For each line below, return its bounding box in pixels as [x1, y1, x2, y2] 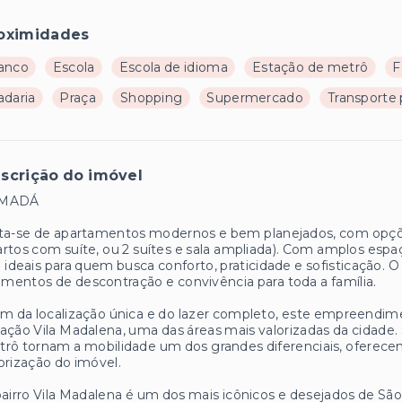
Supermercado [206, 90, 303, 106]
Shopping [119, 90, 183, 106]
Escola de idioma [118, 59, 228, 75]
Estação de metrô [251, 59, 369, 75]
